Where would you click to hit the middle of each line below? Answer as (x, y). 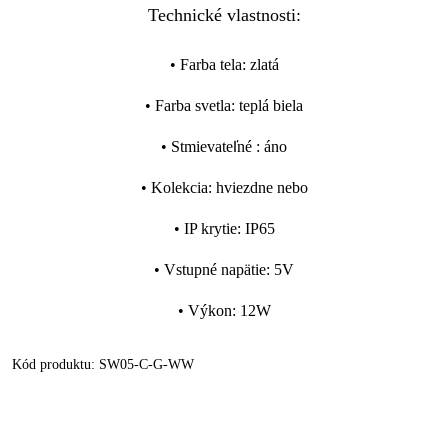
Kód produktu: (55, 364)
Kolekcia (179, 187)
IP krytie (210, 228)
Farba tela (210, 64)
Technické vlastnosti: (224, 15)
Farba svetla (193, 105)
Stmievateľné (213, 146)
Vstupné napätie (215, 269)
